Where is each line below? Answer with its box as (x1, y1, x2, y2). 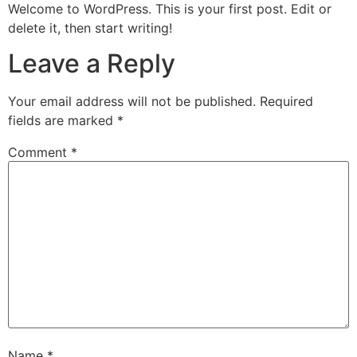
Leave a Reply (8, 48, 175, 80)
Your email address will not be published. (8, 93, 256, 110)
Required (260, 93, 313, 110)
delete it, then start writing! (8, 20, 172, 36)
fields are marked (8, 112, 117, 129)
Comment (8, 144, 71, 161)
